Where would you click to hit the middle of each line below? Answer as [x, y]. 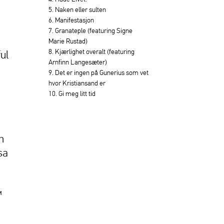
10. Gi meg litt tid [72, 93]
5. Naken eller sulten [77, 9]
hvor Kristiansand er [77, 83]
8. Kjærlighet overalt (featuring [91, 51]
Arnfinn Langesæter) [78, 62]
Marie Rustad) [68, 41]
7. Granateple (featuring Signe [90, 30]
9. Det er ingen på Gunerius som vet [98, 72]
